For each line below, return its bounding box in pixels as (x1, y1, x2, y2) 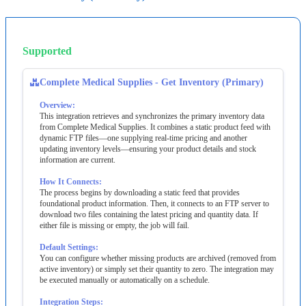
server (241, 198, 261, 208)
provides (212, 187, 240, 197)
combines (157, 122, 188, 132)
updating (40, 143, 68, 154)
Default (40, 242, 66, 252)
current (91, 154, 113, 165)
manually (79, 275, 109, 285)
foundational (40, 198, 80, 208)
